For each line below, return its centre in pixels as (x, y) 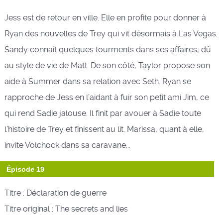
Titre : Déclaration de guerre (55, 193)
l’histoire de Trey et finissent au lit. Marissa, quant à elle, (104, 129)
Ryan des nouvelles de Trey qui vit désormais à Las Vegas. (111, 33)
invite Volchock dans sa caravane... (67, 145)
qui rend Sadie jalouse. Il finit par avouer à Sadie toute (103, 113)
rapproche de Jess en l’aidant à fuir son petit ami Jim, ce (107, 97)
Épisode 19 (25, 169)
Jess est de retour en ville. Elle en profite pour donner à (105, 17)
